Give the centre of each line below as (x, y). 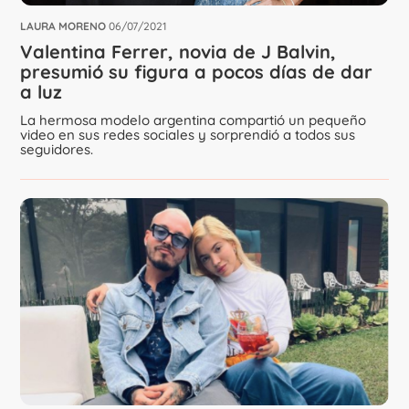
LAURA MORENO (63, 26)
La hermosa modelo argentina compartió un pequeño (194, 121)
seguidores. (57, 150)
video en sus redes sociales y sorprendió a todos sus (188, 135)
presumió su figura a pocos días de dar (197, 72)
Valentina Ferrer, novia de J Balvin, (178, 52)
